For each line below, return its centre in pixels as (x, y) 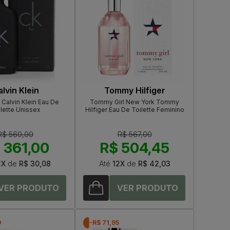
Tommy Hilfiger (135, 91)
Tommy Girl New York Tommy (135, 102)
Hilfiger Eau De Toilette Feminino (135, 110)
